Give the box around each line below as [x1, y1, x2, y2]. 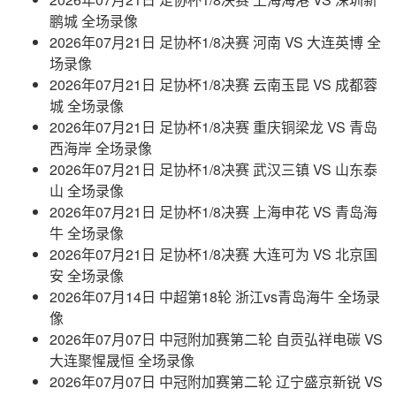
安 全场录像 [49, 265, 124, 286]
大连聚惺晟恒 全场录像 [49, 350, 194, 370]
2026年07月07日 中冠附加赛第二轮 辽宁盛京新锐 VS [49, 371, 383, 392]
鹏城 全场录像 [49, 11, 138, 31]
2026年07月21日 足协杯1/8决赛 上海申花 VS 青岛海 [49, 202, 377, 222]
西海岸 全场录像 [49, 138, 152, 158]
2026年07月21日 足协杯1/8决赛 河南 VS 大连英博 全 [49, 32, 381, 52]
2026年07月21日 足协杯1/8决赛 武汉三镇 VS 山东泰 [49, 159, 377, 179]
